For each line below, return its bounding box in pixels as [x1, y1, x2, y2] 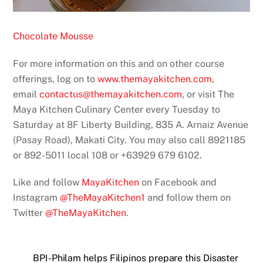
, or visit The [182, 88, 235, 100]
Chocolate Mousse [13, 30, 94, 42]
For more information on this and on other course [13, 58, 225, 69]
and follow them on [145, 192, 231, 204]
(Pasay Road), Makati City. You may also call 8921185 [13, 134, 246, 146]
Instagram [13, 192, 58, 204]
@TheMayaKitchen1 [58, 192, 146, 204]
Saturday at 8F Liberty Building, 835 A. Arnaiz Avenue [13, 119, 249, 130]
